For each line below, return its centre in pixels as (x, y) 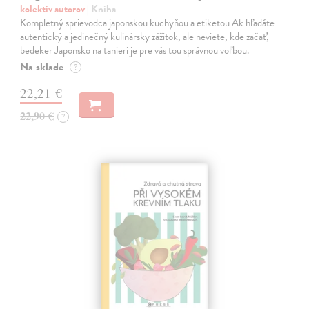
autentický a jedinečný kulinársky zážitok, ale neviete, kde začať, (145, 37)
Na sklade (42, 67)
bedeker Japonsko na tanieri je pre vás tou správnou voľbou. (135, 51)
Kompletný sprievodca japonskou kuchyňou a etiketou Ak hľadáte (148, 23)
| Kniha (102, 9)
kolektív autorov (54, 9)
